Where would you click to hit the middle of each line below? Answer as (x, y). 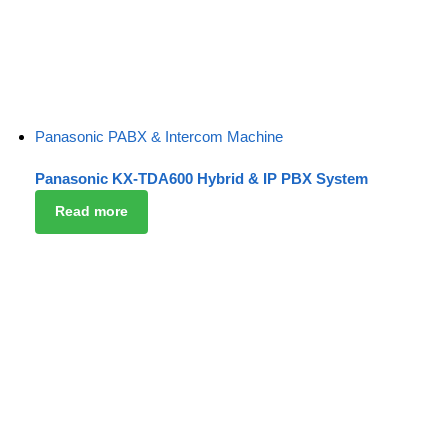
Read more (91, 211)
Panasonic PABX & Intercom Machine (159, 137)
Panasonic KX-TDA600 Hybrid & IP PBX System (201, 178)
